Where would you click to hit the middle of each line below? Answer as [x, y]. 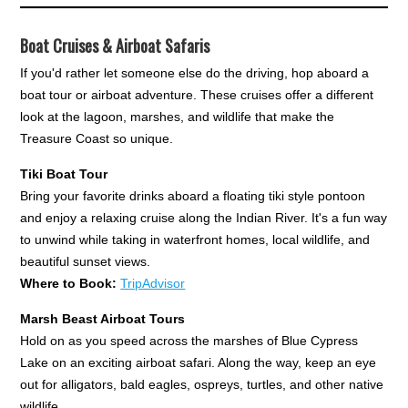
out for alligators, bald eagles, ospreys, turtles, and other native [202, 384]
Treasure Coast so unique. [97, 138]
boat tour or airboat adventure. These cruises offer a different [197, 94]
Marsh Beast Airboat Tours [103, 318]
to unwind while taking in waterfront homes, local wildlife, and [195, 239]
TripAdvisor [153, 283]
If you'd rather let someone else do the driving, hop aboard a [195, 72]
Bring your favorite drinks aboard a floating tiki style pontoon [193, 195]
